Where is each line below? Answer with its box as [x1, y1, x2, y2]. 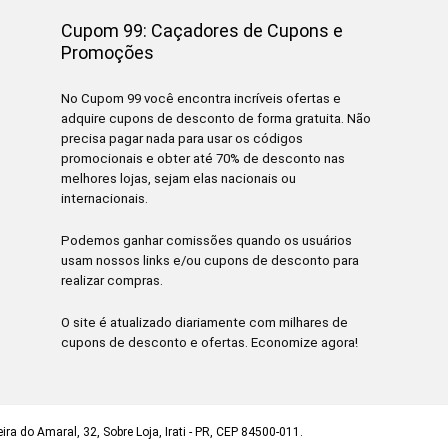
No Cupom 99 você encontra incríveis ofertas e [61, 91, 342, 107]
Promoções [61, 42, 155, 64]
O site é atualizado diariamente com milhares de [61, 315, 349, 331]
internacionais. [61, 191, 149, 207]
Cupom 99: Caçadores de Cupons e [61, 20, 344, 42]
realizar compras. [61, 273, 164, 289]
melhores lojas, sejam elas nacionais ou [61, 171, 297, 187]
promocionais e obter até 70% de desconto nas [61, 151, 346, 167]
